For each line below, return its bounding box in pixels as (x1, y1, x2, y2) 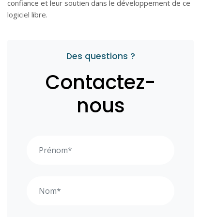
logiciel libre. (7, 9, 47, 19)
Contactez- (46, 68, 155, 96)
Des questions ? (66, 50, 135, 62)
